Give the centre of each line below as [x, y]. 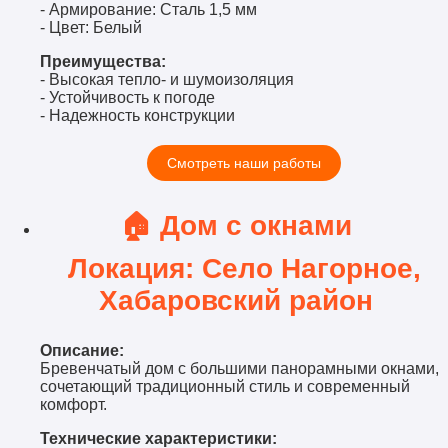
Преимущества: [107, 62]
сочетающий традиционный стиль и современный [225, 386]
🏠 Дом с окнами [244, 225]
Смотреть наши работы [244, 163]
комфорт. [77, 404]
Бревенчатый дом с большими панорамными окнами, [239, 368]
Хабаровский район [244, 300]
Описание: [86, 350]
